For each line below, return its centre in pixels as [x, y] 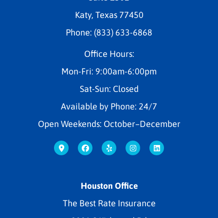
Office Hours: [109, 54]
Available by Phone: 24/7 [109, 107]
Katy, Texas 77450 [109, 15]
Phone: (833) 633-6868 [109, 33]
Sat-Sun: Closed [109, 89]
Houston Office [109, 186]
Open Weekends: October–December [109, 124]
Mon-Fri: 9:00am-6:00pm [109, 72]
